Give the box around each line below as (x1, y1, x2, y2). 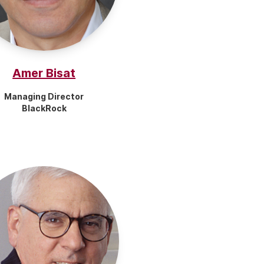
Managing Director (4, 91, 84, 101)
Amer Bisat (12, 66, 76, 80)
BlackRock (21, 103, 67, 113)
